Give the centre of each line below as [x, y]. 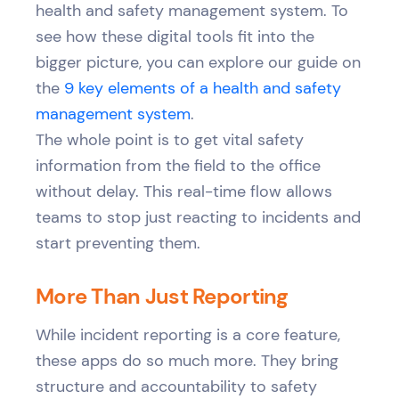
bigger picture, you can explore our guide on [198, 62]
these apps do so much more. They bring [187, 361]
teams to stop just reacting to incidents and [198, 217]
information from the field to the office [178, 166]
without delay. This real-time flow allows [184, 191]
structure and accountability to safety [176, 387]
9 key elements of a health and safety [203, 88]
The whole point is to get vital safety [170, 140]
